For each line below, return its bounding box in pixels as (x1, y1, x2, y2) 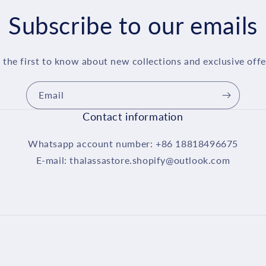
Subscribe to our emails (8, 11, 258, 40)
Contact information (83, 110, 183, 123)
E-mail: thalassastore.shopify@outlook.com (36, 154, 230, 166)
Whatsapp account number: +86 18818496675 (28, 138, 238, 149)
